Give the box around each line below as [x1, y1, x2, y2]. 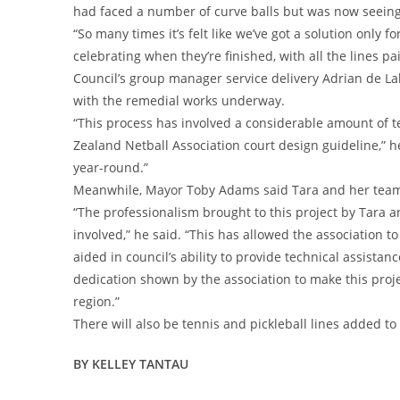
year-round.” [73, 158, 148, 176]
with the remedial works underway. [73, 91, 285, 109]
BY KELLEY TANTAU [73, 354, 188, 372]
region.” [73, 292, 120, 310]
